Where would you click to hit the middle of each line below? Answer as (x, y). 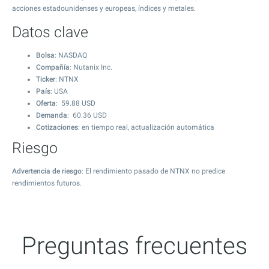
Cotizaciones (57, 127)
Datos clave (50, 32)
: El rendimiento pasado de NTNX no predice (153, 171)
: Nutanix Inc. (91, 67)
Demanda (52, 115)
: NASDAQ (71, 55)
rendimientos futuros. (47, 183)
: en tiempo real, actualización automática (146, 127)
